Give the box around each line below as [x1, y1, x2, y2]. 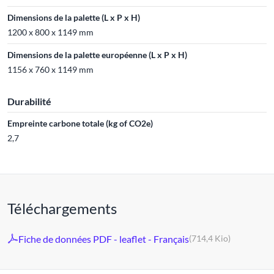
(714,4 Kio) [189, 233, 231, 243]
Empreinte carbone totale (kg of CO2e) [7, 118, 153, 128]
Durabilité [7, 95, 51, 107]
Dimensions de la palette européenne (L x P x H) [7, 50, 187, 60]
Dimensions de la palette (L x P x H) [7, 12, 140, 23]
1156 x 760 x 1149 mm [7, 64, 94, 75]
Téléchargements [7, 199, 117, 217]
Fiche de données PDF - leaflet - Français [18, 232, 189, 245]
